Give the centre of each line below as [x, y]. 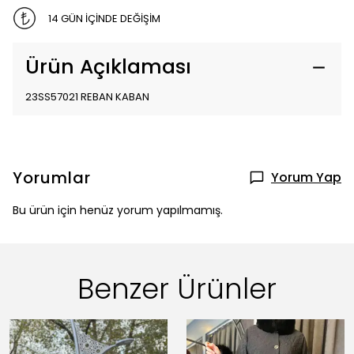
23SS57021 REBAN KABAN [87, 97]
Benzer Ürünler [177, 289]
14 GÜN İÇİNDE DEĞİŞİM [104, 18]
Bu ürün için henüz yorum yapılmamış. [118, 210]
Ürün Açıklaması [108, 67]
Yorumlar [52, 178]
